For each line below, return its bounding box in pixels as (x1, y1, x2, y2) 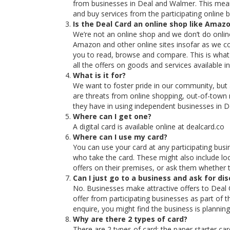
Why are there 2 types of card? (73, 214, 187, 224)
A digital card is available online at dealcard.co (73, 122, 224, 131)
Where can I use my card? (73, 132, 167, 142)
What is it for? (73, 70, 126, 80)
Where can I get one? (73, 111, 151, 121)
